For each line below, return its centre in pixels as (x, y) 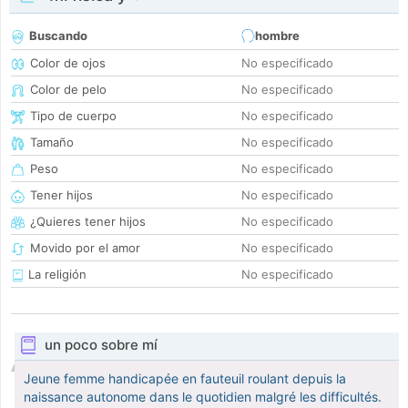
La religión (56, 275)
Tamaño (52, 143)
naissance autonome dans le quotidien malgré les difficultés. (203, 397)
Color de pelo (68, 90)
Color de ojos (68, 63)
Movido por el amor (85, 248)
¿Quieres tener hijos (88, 222)
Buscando (58, 36)
